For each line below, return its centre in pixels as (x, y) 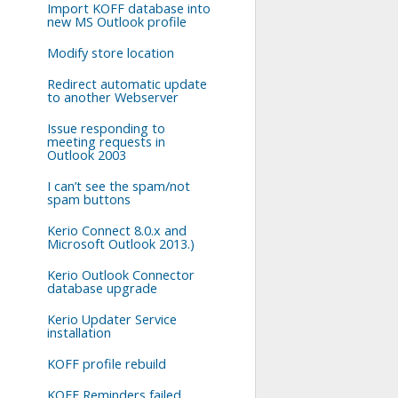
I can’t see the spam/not (119, 186)
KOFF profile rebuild (107, 364)
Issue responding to (106, 128)
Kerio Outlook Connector (121, 275)
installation (79, 333)
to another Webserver (113, 97)
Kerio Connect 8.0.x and (117, 231)
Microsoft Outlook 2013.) (121, 244)
